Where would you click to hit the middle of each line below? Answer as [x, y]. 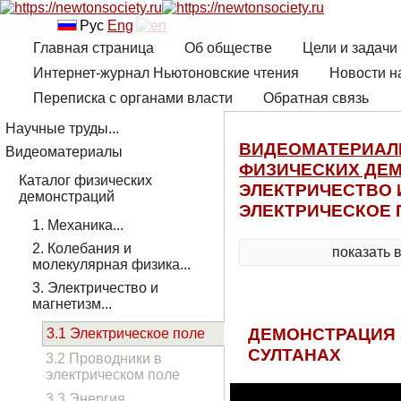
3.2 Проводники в [104, 358]
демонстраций [67, 196]
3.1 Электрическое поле [126, 333]
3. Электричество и [95, 287]
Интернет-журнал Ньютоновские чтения [166, 73]
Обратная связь [316, 98]
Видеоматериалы [64, 151]
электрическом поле [113, 374]
